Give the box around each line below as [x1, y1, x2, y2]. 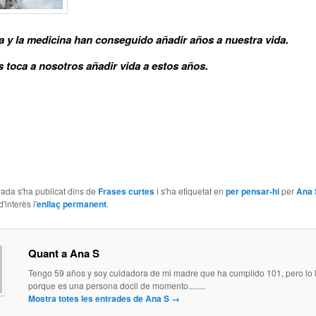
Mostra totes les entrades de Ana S [28, 292, 171, 305]
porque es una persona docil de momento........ [28, 279, 205, 292]
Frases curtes [97, 184, 154, 197]
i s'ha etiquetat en [154, 184, 226, 197]
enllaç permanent [36, 197, 107, 210]
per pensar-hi [225, 184, 279, 197]
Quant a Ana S [28, 245, 99, 262]
